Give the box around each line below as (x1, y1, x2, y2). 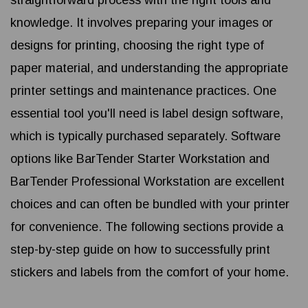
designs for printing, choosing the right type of (10, 38, 264, 53)
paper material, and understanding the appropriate (10, 61, 288, 76)
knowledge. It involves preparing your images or (10, 16, 273, 30)
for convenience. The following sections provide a (10, 220, 283, 234)
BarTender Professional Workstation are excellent (10, 175, 285, 189)
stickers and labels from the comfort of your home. (10, 265, 289, 280)
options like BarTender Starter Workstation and (10, 152, 269, 166)
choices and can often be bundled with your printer (10, 197, 289, 212)
